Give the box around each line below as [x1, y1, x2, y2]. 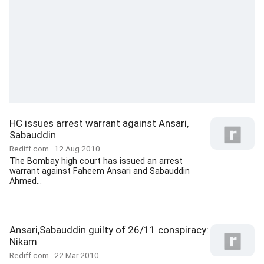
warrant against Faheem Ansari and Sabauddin [9, 166, 190, 176]
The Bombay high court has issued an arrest [9, 156, 183, 166]
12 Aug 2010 [54, 144, 100, 153]
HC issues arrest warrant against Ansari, [9, 117, 189, 129]
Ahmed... [9, 176, 42, 186]
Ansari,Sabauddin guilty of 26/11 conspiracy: [9, 224, 209, 236]
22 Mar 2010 [54, 250, 99, 260]
